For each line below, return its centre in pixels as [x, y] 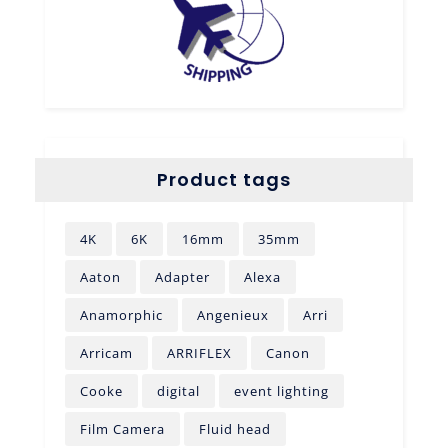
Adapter [182, 276]
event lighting [281, 390]
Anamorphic [121, 314]
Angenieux [232, 314]
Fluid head [234, 428]
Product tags [223, 179]
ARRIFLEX [199, 352]
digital [178, 390]
